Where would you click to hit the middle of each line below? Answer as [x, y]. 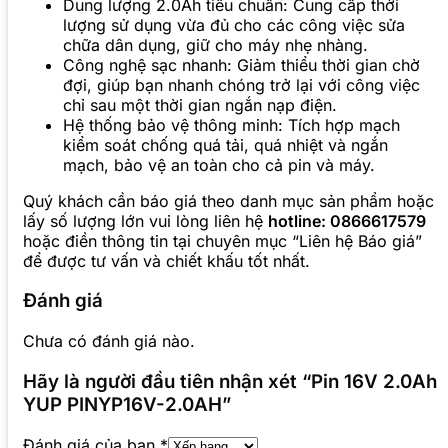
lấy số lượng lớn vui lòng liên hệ [145, 220]
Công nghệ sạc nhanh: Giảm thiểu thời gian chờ [241, 64]
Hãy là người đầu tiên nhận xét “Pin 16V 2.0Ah [230, 381]
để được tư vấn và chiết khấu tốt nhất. [166, 260]
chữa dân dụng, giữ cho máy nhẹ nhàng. [215, 44]
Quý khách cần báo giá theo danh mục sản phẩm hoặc [228, 200]
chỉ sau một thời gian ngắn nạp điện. [200, 104]
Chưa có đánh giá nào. [109, 341]
